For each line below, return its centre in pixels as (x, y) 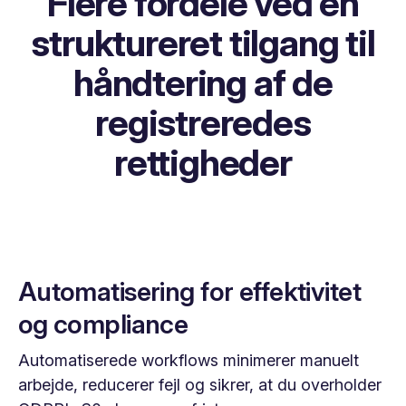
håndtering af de (203, 83)
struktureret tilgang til (203, 43)
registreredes (203, 123)
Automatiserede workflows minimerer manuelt (188, 360)
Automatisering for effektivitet (189, 291)
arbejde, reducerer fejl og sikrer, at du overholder (199, 384)
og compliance (103, 324)
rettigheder (203, 163)
